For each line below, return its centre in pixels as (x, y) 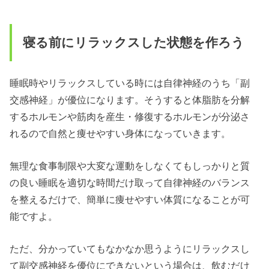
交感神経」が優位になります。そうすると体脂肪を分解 (130, 99)
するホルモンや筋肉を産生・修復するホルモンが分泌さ (130, 116)
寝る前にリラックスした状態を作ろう (133, 43)
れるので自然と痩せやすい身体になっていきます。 (120, 133)
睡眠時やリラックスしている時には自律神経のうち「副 (130, 83)
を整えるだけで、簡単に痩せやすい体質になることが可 (130, 199)
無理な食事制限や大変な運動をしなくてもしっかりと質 (130, 165)
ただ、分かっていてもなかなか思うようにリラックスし (130, 249)
